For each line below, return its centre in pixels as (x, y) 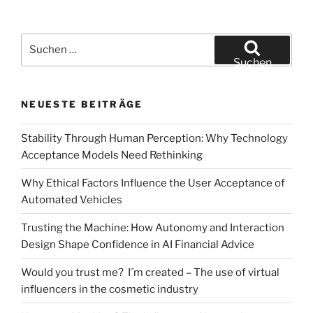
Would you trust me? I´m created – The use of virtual (150, 272)
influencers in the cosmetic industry (110, 289)
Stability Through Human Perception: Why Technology (154, 138)
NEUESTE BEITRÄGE (82, 104)
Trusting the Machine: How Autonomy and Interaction (153, 227)
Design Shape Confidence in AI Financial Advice (138, 244)
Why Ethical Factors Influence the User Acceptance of (153, 183)
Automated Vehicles (72, 199)
